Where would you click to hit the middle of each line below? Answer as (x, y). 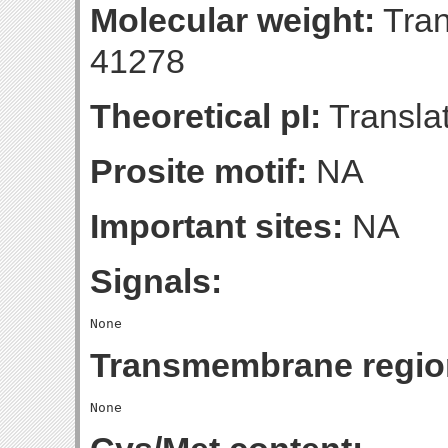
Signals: (156, 281)
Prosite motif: (198, 171)
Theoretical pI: (205, 116)
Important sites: (216, 226)
